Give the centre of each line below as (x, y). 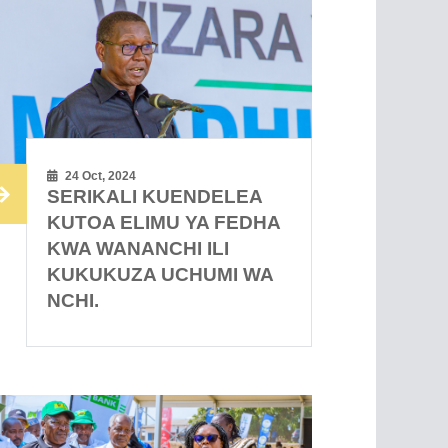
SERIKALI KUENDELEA (155, 197)
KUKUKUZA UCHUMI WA (160, 275)
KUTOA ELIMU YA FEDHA (164, 223)
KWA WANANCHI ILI (138, 249)
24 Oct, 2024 (99, 176)
